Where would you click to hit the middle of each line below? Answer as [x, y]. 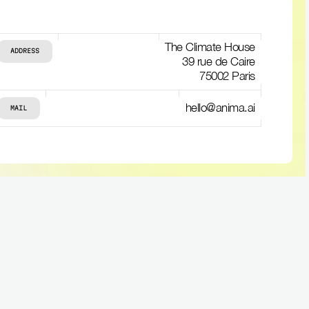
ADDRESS [25, 51]
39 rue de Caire [219, 61]
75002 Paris [227, 76]
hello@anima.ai [220, 108]
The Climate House [210, 47]
